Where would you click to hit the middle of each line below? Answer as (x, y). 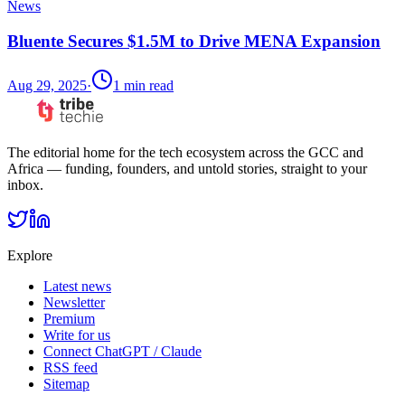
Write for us (77, 334)
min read (147, 85)
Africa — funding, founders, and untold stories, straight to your (187, 168)
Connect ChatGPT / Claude (122, 351)
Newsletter (74, 302)
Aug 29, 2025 (47, 85)
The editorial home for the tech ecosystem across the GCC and (185, 152)
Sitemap (66, 383)
